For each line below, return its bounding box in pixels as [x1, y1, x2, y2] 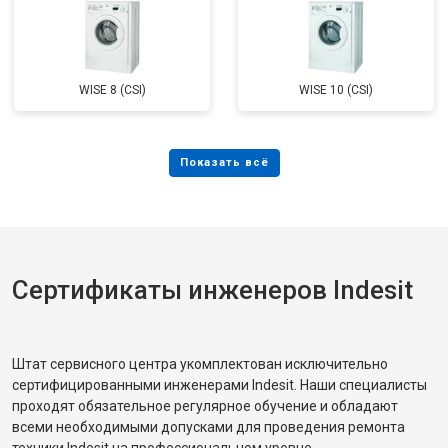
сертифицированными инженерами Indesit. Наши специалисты [12, 377, 427, 393]
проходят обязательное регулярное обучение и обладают [12, 398, 398, 414]
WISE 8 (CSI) [78, 83, 146, 97]
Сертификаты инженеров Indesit [12, 275, 413, 305]
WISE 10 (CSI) [299, 83, 373, 97]
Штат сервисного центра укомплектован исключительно [12, 356, 388, 372]
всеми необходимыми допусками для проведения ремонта [12, 419, 405, 435]
